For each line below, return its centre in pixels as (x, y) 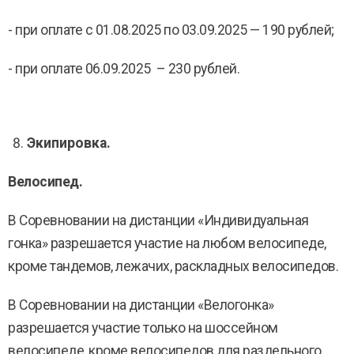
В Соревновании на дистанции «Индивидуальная (158, 220)
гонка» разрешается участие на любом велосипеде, (167, 243)
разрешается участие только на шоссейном (143, 328)
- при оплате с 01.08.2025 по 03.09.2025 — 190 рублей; (171, 30)
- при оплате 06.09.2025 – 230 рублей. (124, 69)
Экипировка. (69, 143)
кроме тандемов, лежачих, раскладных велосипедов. (173, 266)
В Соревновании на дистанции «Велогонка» (141, 305)
